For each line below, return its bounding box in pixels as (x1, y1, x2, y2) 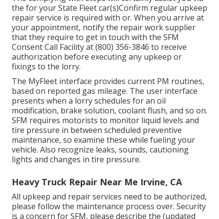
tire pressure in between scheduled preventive (12, 125, 182, 136)
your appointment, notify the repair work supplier (12, 22, 196, 33)
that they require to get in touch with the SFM (12, 32, 179, 43)
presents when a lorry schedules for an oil (12, 95, 166, 107)
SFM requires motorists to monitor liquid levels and (12, 115, 199, 126)
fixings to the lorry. (12, 61, 81, 72)
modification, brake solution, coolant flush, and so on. (12, 105, 207, 116)
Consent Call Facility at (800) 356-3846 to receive (12, 42, 187, 53)
